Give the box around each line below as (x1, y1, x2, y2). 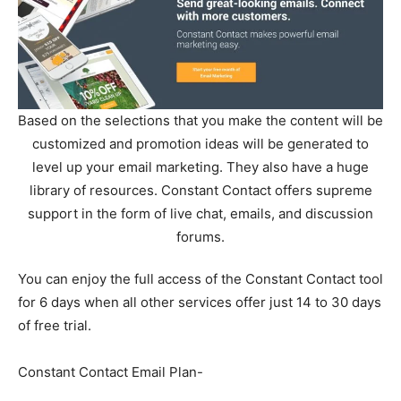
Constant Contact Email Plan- (18, 363, 203, 380)
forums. (176, 227, 225, 245)
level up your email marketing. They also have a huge (32, 158, 369, 175)
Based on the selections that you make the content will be (18, 111, 383, 129)
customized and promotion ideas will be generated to (32, 134, 369, 152)
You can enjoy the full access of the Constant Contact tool (18, 269, 383, 287)
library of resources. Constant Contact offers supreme (29, 181, 372, 199)
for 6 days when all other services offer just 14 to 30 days (18, 293, 381, 311)
